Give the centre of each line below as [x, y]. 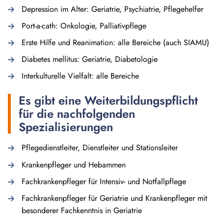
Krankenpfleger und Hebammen [74, 165]
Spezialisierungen [66, 127]
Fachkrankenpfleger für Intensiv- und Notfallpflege [104, 181]
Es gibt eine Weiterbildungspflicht [108, 101]
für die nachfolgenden [77, 114]
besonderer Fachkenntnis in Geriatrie [82, 210]
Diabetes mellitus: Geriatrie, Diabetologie [90, 59]
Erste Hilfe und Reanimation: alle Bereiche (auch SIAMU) [115, 43]
